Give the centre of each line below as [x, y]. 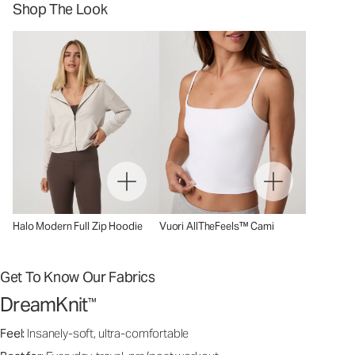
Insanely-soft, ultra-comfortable [108, 334]
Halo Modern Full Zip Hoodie [78, 227]
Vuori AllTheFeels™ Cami [216, 227]
